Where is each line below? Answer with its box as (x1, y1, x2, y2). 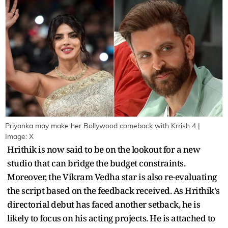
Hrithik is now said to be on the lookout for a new (7, 144, 200, 156)
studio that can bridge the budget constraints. (7, 157, 185, 169)
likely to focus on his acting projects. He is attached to (7, 212, 215, 224)
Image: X (5, 133, 34, 141)
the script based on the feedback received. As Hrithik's (7, 185, 220, 197)
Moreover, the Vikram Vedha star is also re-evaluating (7, 171, 217, 183)
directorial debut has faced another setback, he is (7, 198, 200, 211)
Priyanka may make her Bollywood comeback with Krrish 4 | (5, 123, 200, 130)
